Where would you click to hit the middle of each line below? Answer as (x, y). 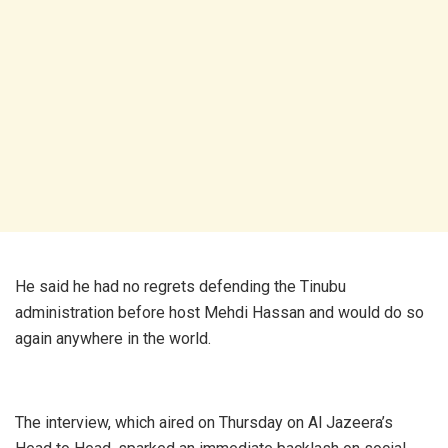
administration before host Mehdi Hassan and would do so (219, 312)
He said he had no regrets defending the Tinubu (180, 286)
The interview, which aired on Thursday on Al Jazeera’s (204, 422)
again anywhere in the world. (113, 338)
